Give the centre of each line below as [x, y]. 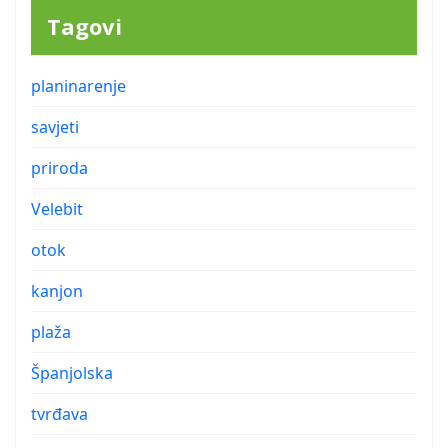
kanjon [57, 290]
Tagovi [84, 25]
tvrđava [59, 413]
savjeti [55, 126]
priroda [59, 167]
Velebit [57, 208]
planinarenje [78, 85]
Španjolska [72, 372]
